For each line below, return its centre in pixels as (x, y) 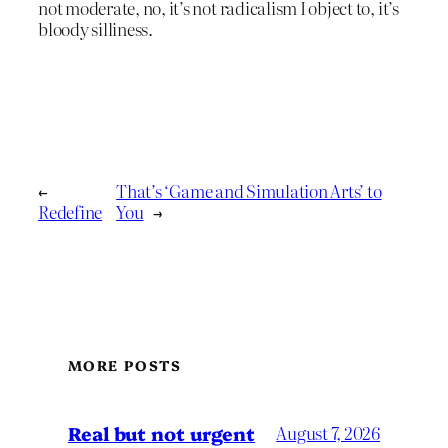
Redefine (70, 212)
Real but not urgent (162, 432)
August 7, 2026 (328, 433)
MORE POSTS (124, 364)
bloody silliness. (95, 29)
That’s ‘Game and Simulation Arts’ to (249, 191)
